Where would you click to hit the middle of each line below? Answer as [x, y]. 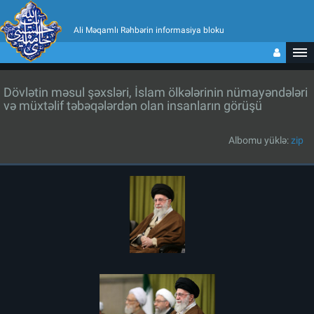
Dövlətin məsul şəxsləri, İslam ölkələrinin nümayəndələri [156, 92]
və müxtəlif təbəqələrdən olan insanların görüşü [133, 105]
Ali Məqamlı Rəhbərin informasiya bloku [149, 30]
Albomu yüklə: [260, 140]
